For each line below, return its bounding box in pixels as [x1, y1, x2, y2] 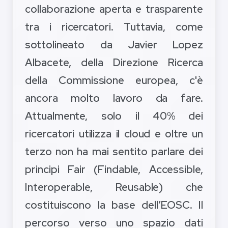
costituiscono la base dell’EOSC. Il [25, 198, 203, 212]
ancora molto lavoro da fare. [25, 91, 203, 105]
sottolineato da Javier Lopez [25, 38, 203, 52]
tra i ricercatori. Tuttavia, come [25, 20, 203, 34]
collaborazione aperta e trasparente [25, 2, 203, 16]
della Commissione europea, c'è [25, 73, 203, 88]
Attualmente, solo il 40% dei [25, 109, 203, 123]
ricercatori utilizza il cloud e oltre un [25, 127, 203, 141]
